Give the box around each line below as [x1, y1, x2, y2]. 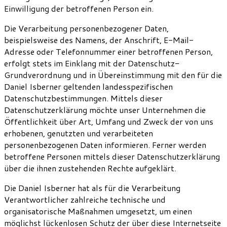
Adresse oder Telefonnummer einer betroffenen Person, [4, 45, 213, 57]
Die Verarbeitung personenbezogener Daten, [4, 22, 169, 34]
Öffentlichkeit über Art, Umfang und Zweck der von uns [4, 115, 213, 127]
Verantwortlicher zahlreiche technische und [4, 193, 166, 205]
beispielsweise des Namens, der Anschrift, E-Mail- [4, 33, 194, 46]
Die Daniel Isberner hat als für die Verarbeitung [4, 181, 180, 194]
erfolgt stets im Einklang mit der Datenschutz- [4, 57, 179, 69]
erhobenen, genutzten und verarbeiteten [4, 127, 153, 139]
